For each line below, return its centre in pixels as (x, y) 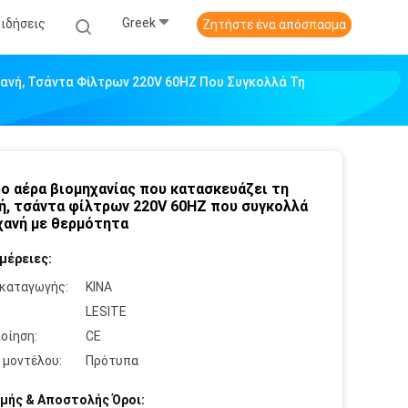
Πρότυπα (112, 361)
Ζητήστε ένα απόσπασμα (274, 25)
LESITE (106, 311)
